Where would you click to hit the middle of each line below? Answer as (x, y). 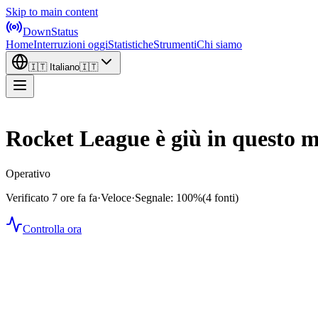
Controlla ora (52, 229)
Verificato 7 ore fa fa (51, 197)
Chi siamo (219, 44)
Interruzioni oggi (71, 44)
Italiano (65, 67)
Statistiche (131, 44)
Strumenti (175, 44)
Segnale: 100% (169, 197)
